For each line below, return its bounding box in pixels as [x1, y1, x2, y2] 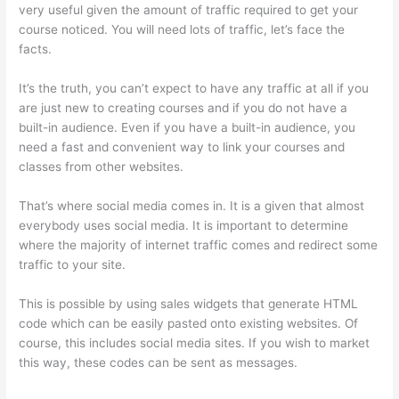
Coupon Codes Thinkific [19, 374, 156, 389]
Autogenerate [301, 354, 380, 370]
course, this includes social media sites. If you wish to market [19, 335, 370, 350]
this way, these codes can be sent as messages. [19, 354, 302, 370]
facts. [19, 42, 53, 57]
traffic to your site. [19, 257, 126, 272]
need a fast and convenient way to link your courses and [19, 140, 346, 155]
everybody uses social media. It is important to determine [19, 218, 349, 232]
